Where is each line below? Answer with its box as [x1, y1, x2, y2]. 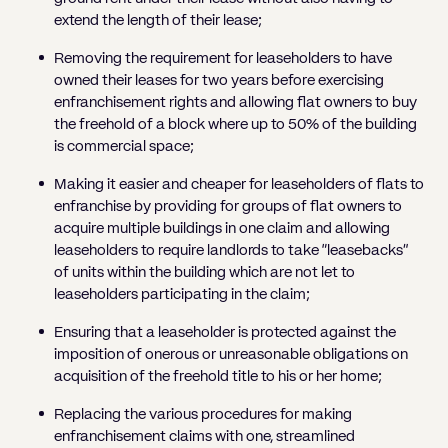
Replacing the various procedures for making [54, 406, 352, 422]
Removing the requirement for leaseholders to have [54, 50, 392, 66]
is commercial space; [54, 138, 194, 154]
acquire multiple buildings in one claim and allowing [54, 220, 390, 236]
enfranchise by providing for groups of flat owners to [54, 198, 402, 214]
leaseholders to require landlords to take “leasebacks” [54, 242, 408, 258]
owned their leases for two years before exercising [54, 72, 384, 88]
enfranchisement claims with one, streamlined [54, 428, 355, 444]
